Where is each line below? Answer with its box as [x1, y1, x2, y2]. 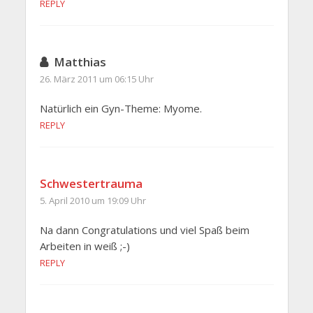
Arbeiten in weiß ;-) [39, 239, 130, 254]
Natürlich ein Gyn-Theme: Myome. [39, 101, 202, 116]
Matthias [53, 54, 106, 71]
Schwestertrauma [39, 175, 143, 192]
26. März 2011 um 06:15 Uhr [39, 73, 154, 86]
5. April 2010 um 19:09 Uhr [39, 194, 146, 208]
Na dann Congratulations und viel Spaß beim [39, 223, 249, 238]
